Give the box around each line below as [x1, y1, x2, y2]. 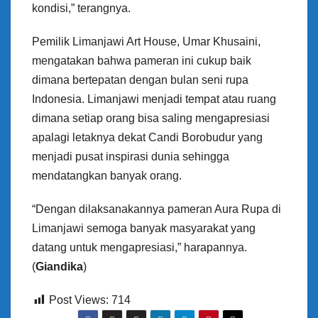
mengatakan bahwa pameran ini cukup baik [32, 55, 251, 67]
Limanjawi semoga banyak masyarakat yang [32, 222, 256, 235]
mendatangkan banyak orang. [32, 170, 182, 182]
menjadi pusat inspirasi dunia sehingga [32, 150, 229, 163]
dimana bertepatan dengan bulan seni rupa [32, 74, 248, 87]
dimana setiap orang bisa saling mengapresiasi [32, 112, 270, 125]
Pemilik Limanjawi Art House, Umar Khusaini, [32, 35, 261, 48]
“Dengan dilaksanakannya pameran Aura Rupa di [32, 203, 281, 216]
